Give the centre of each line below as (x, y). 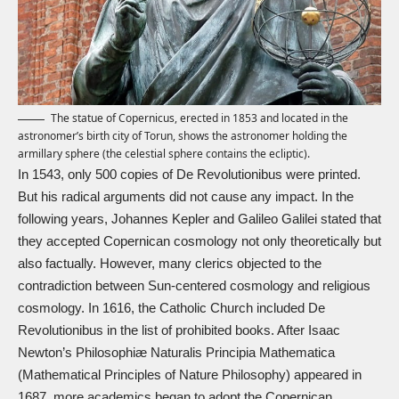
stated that (349, 219)
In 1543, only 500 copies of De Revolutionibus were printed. (189, 175)
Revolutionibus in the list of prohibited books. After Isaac (179, 330)
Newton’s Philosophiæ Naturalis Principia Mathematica (176, 353)
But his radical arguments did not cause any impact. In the (186, 197)
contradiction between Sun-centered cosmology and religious (194, 286)
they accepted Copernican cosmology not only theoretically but (199, 241)
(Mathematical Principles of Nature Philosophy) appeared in (190, 375)
